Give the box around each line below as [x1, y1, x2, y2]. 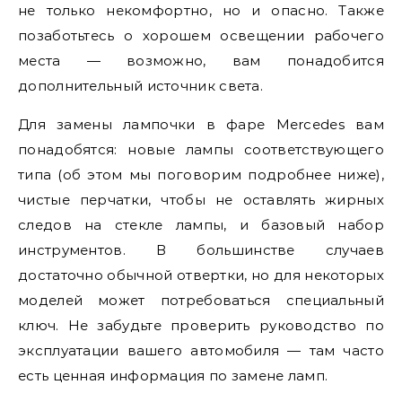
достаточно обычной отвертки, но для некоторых [18, 267, 384, 284]
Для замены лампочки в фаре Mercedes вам [18, 116, 384, 133]
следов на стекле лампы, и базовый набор [18, 216, 384, 233]
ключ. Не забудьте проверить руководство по [18, 317, 384, 334]
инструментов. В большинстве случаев [18, 241, 384, 258]
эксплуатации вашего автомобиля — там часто [18, 342, 384, 359]
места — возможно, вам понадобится [18, 52, 384, 69]
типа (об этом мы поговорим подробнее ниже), [18, 166, 384, 183]
